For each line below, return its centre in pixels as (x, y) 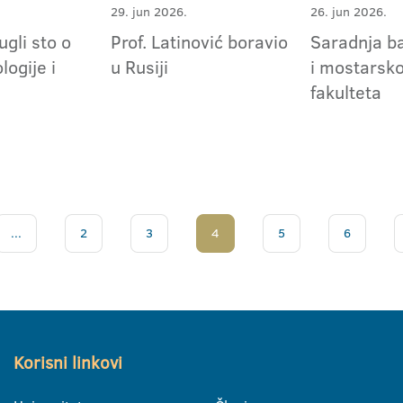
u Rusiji (140, 67)
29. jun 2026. (149, 12)
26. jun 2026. (349, 12)
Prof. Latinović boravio (200, 42)
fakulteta (346, 92)
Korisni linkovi (68, 363)
